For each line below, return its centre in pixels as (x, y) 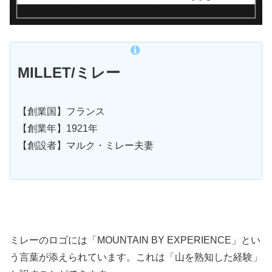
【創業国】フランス (61, 112)
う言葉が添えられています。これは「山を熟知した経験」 (136, 257)
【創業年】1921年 (58, 129)
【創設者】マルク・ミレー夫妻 (86, 146)
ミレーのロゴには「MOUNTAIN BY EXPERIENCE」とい (135, 240)
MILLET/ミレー (69, 73)
